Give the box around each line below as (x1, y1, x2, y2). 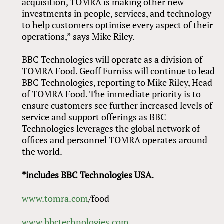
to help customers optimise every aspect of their (22, 18, 213, 31)
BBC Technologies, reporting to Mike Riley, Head (22, 76, 213, 89)
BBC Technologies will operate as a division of (22, 53, 203, 66)
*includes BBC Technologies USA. (22, 169, 154, 181)
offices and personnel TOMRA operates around (22, 134, 208, 146)
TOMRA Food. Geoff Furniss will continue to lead (22, 65, 215, 77)
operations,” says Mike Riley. (22, 30, 137, 42)
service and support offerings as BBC (22, 111, 167, 123)
